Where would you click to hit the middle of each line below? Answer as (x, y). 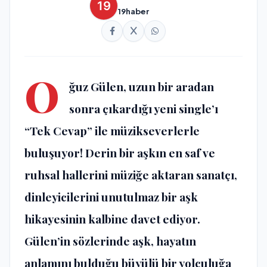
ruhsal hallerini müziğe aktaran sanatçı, (131, 174)
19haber (133, 12)
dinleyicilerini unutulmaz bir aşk (111, 196)
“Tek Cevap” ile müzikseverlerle (112, 130)
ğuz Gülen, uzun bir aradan (142, 86)
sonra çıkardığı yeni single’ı (144, 108)
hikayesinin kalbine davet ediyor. (112, 218)
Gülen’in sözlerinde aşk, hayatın (110, 240)
